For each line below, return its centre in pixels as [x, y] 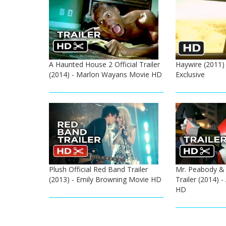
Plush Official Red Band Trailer [98, 169]
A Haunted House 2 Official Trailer [104, 65]
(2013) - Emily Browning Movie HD [105, 180]
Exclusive [190, 75]
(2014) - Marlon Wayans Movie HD [105, 75]
